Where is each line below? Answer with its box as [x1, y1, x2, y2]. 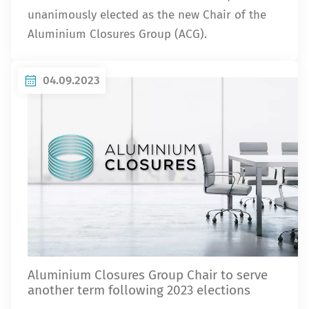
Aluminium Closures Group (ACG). [28, 27, 207, 41]
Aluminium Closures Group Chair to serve [28, 267, 268, 283]
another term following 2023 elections [28, 282, 250, 298]
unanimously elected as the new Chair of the [28, 8, 266, 22]
